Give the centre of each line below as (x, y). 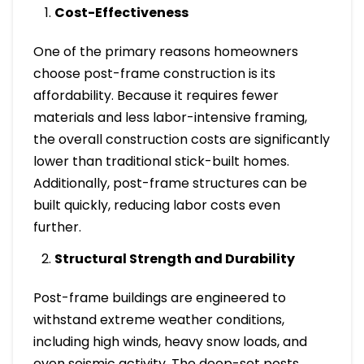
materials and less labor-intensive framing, (170, 117)
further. (57, 227)
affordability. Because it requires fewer (156, 95)
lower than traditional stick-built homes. (161, 161)
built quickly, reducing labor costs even (156, 205)
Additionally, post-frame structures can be (170, 183)
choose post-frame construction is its (154, 73)
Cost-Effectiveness (122, 12)
